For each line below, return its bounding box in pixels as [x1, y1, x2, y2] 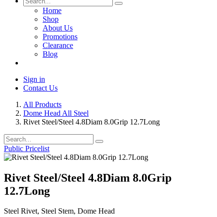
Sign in [23, 75, 45, 83]
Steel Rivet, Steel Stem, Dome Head [4, 207, 115, 216]
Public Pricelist [4, 144, 49, 153]
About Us [43, 23, 73, 32]
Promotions [43, 32, 77, 41]
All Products [23, 100, 62, 108]
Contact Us [23, 83, 58, 92]
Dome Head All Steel [23, 108, 89, 117]
